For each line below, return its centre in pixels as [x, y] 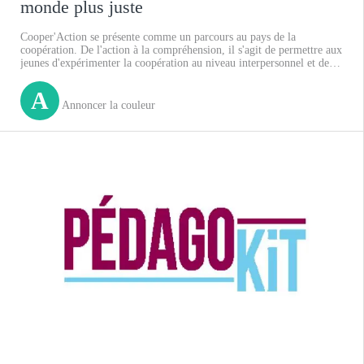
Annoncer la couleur [107, 105]
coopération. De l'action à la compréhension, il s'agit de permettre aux [181, 50]
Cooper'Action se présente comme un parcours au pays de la [158, 37]
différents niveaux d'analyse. [86, 89]
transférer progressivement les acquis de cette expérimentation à [167, 76]
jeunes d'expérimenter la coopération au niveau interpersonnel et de [175, 63]
